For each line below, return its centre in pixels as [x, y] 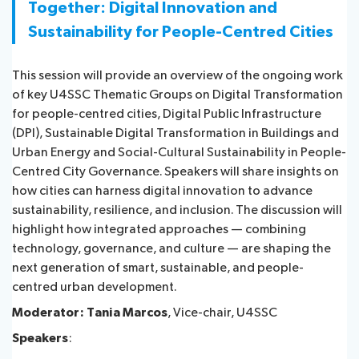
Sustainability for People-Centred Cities [181, 32]
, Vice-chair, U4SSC [222, 313]
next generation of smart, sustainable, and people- [158, 268]
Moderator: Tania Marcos [90, 313]
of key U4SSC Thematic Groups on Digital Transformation [177, 95]
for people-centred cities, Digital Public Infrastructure [167, 114]
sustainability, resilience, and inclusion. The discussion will [177, 210]
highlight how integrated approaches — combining [159, 229]
